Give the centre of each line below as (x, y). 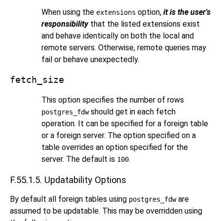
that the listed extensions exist (144, 24)
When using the (69, 12)
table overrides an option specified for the (115, 147)
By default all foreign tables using (69, 199)
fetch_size (37, 80)
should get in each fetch (132, 111)
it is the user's (187, 12)
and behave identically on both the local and (118, 36)
